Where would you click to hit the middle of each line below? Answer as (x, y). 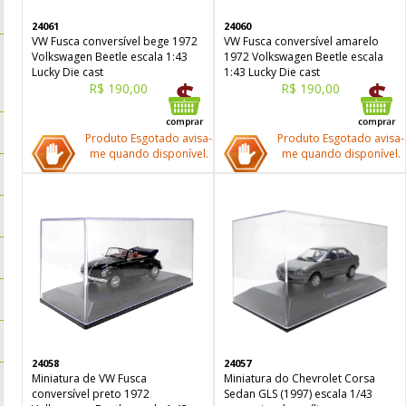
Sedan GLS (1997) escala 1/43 (298, 394)
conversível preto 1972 (91, 394)
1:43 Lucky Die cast (272, 72)
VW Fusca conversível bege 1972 (115, 41)
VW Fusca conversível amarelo (301, 41)
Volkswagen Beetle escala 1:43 (110, 57)
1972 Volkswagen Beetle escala (304, 57)
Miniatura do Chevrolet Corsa (300, 378)
